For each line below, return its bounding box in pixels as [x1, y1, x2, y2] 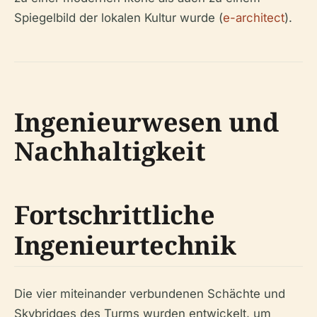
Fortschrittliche [14, 197, 215, 233]
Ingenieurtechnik [14, 228, 236, 263]
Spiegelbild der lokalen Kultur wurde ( [14, 11, 223, 25]
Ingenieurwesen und [14, 105, 279, 140]
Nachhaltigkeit [14, 134, 206, 169]
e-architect [223, 11, 284, 25]
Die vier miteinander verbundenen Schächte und [14, 287, 285, 301]
